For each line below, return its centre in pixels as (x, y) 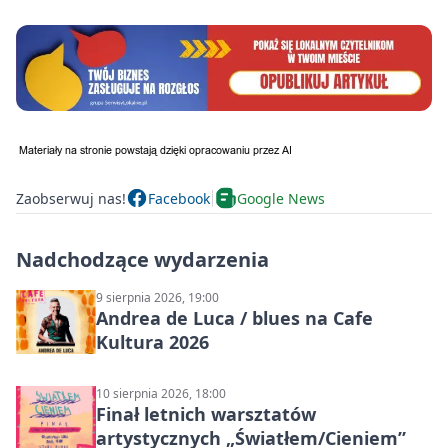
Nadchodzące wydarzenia (142, 260)
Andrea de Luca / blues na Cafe (234, 318)
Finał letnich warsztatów (206, 414)
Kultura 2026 (152, 342)
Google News (281, 198)
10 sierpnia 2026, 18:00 (161, 394)
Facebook (179, 198)
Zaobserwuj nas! (71, 198)
